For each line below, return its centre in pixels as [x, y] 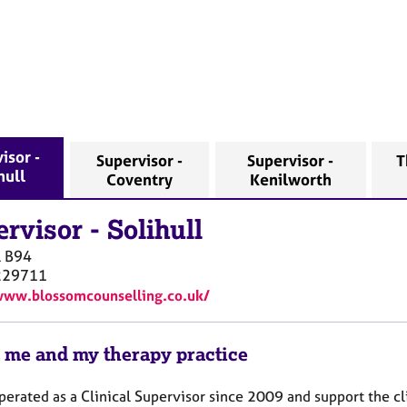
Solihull [155, 230]
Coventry [140, 179]
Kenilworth [290, 179]
